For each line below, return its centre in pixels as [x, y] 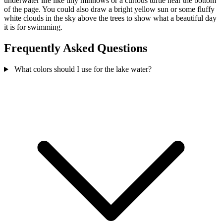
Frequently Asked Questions [76, 48]
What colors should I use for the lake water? [82, 69]
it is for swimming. [33, 27]
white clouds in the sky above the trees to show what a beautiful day [110, 18]
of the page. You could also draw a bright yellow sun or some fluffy [109, 9]
